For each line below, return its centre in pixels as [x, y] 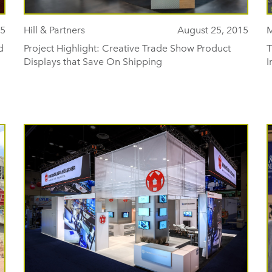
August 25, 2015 [213, 30]
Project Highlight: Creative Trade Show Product [127, 48]
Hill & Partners [54, 30]
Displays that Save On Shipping [93, 62]
